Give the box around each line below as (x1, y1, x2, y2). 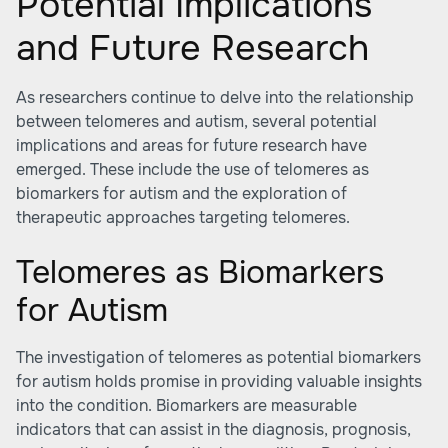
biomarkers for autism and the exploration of (16, 183, 347, 204)
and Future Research (16, 25, 369, 71)
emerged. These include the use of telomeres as (16, 159, 369, 180)
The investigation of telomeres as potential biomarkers (16, 347, 421, 368)
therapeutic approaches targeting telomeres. (16, 207, 350, 228)
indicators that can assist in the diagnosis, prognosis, (16, 419, 411, 440)
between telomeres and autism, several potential (16, 111, 377, 132)
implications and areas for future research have (16, 135, 367, 156)
